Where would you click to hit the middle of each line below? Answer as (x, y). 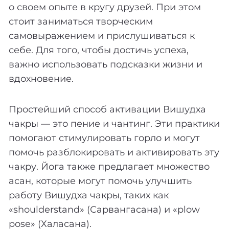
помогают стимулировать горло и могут (104, 138)
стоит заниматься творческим (81, 21)
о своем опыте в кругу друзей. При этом (105, 7)
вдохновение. (41, 78)
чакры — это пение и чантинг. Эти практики (114, 123)
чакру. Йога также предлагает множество (109, 166)
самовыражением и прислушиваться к (102, 36)
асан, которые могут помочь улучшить (100, 181)
